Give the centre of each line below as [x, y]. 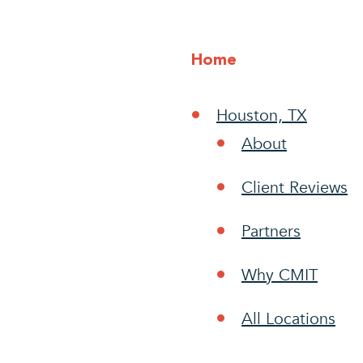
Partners [271, 231]
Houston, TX [262, 115]
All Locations [288, 319]
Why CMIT [280, 275]
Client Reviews [295, 188]
